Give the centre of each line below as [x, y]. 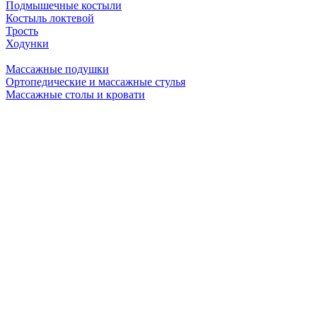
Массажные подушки [57, 69]
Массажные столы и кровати [75, 94]
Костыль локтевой [50, 18]
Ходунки [27, 44]
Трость [22, 31]
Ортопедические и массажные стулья [96, 82]
